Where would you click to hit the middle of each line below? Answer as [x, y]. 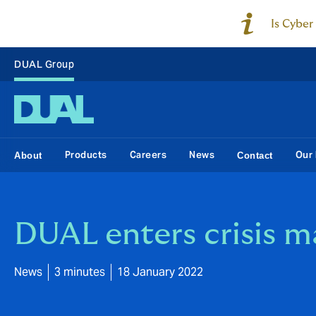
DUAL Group [44, 64]
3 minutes [80, 272]
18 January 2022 [160, 272]
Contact [255, 155]
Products [86, 155]
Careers [148, 155]
